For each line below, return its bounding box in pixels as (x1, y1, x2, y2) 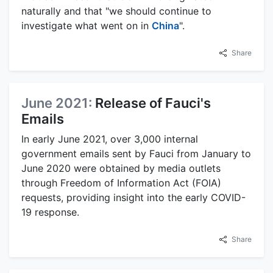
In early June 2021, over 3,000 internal (21, 132, 198, 145)
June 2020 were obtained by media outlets (21, 161, 221, 174)
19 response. (21, 205, 79, 218)
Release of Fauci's (95, 94, 211, 111)
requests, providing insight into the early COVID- (21, 191, 246, 204)
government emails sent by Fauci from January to (21, 147, 251, 160)
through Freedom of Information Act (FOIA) (21, 176, 221, 189)
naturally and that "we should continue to (21, 4, 211, 17)
